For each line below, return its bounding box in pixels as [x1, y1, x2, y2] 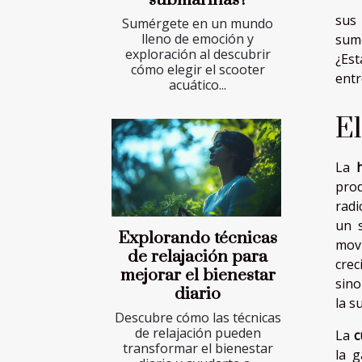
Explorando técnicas [118, 227, 277, 249]
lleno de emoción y [141, 30, 254, 48]
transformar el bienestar [122, 339, 273, 357]
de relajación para [128, 246, 267, 267]
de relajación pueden [134, 323, 261, 342]
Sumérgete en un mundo [122, 15, 273, 33]
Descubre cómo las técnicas [114, 308, 281, 326]
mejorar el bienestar [120, 264, 276, 286]
